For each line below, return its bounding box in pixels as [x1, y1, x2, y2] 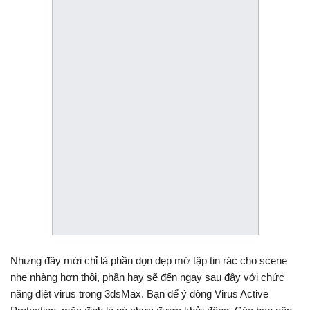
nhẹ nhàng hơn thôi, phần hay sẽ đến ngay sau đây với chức [10, 271, 284, 283]
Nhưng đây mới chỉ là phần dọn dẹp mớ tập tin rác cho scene [10, 254, 287, 266]
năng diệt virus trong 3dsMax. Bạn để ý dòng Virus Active [10, 287, 268, 300]
